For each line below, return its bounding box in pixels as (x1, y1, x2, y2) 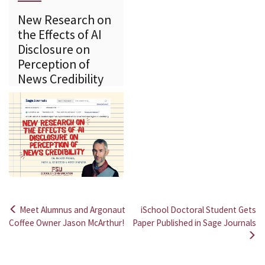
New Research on (18, 12, 111, 28)
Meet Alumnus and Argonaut (18, 203, 125, 215)
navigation (9, 232, 86, 256)
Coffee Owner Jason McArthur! (9, 216, 124, 228)
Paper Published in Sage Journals (132, 216, 256, 228)
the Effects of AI (18, 27, 102, 43)
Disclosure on (18, 41, 90, 58)
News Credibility (18, 71, 106, 88)
